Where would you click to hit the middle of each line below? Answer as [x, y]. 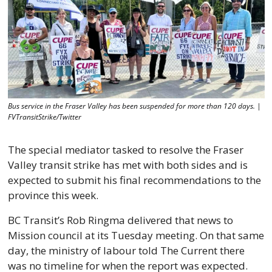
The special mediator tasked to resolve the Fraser [125, 150]
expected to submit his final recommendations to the [134, 180]
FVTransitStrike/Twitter [44, 117]
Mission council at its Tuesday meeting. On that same [136, 236]
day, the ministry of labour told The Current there [126, 251]
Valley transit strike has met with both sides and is [127, 165]
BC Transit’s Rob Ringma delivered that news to [120, 220]
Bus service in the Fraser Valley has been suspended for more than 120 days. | [134, 106]
